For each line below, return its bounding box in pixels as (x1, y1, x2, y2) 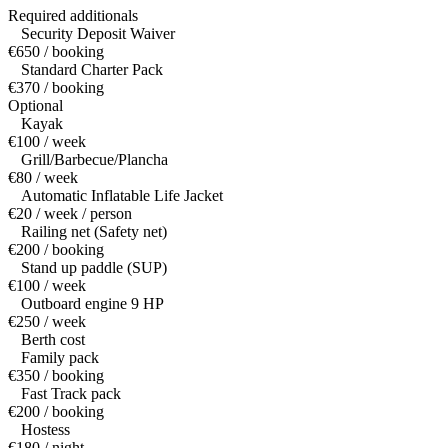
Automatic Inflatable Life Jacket (21, 187, 223, 205)
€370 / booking (8, 79, 104, 97)
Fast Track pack (21, 385, 121, 403)
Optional (8, 97, 63, 115)
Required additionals (8, 7, 138, 25)
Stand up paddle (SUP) (21, 259, 167, 277)
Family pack (21, 349, 99, 367)
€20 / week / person (8, 205, 132, 223)
